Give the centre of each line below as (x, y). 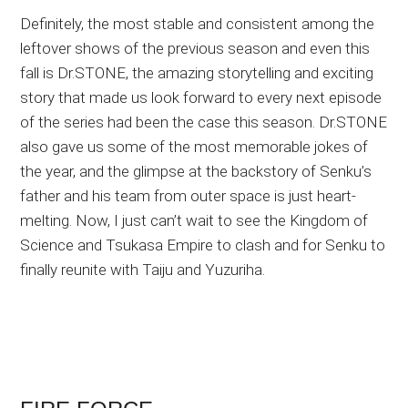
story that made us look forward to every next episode (201, 98)
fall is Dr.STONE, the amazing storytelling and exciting (197, 73)
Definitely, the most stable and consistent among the (198, 24)
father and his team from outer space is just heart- (189, 196)
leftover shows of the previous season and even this (195, 49)
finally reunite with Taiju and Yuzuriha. (143, 270)
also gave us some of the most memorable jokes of (194, 147)
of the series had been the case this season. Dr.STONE (204, 122)
